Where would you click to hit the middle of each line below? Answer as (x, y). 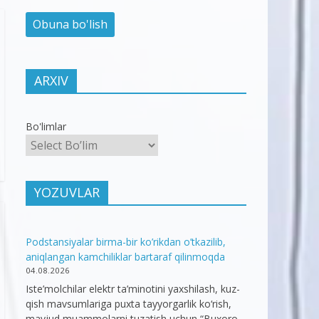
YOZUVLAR (67, 193)
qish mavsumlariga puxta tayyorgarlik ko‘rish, (129, 304)
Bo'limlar (46, 127)
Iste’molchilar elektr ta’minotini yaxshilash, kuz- (133, 289)
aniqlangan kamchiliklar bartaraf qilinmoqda (125, 257)
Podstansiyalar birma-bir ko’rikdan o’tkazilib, (126, 242)
